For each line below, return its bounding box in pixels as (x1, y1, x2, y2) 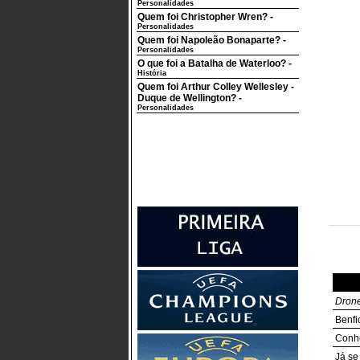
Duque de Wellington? (137, 92, 236, 104)
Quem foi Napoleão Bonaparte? (137, 35, 280, 46)
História (137, 69, 166, 77)
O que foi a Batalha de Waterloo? (137, 58, 286, 69)
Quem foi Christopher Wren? (137, 11, 268, 22)
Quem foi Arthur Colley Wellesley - (137, 81, 294, 92)
